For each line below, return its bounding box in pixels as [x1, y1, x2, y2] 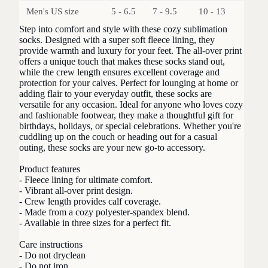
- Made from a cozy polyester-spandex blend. [19, 207, 190, 218]
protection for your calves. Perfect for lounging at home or [19, 78, 238, 89]
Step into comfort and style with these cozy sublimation [19, 24, 227, 35]
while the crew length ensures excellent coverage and [19, 67, 220, 78]
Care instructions [19, 239, 83, 250]
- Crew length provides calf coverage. [19, 196, 161, 207]
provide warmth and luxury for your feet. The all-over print [19, 45, 242, 56]
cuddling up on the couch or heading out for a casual [19, 132, 217, 142]
